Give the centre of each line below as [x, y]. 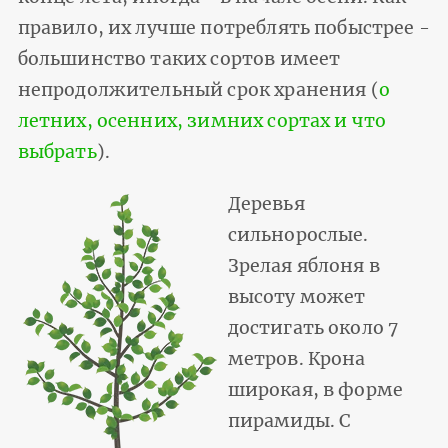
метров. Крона [296, 358]
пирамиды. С [289, 420]
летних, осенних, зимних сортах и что [202, 120]
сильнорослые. [298, 234]
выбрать [57, 151]
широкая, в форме [315, 389]
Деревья [266, 203]
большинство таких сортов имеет [179, 58]
